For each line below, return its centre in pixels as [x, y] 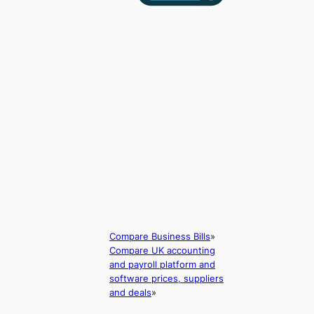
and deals [131, 292]
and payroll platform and [163, 264]
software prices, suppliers [167, 278]
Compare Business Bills [160, 236]
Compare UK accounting [163, 250]
